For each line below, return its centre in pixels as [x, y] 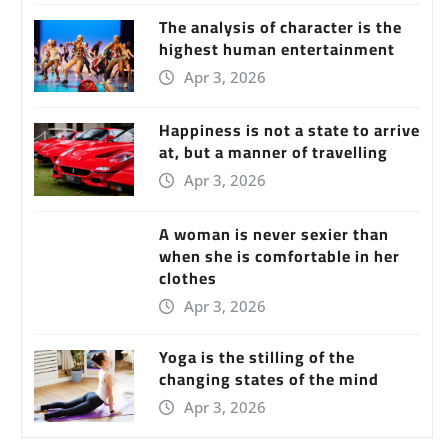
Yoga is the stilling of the [257, 356]
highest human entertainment [277, 49]
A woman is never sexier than [274, 233]
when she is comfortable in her [279, 255]
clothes [188, 277]
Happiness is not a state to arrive [289, 130]
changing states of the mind [269, 378]
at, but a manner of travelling [273, 152]
